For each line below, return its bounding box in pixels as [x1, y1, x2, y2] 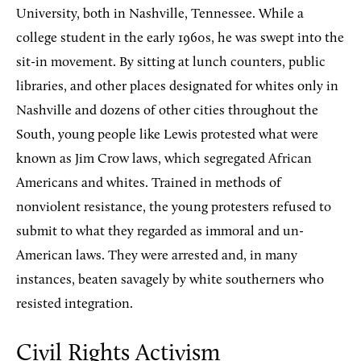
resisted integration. [16, 297, 133, 311]
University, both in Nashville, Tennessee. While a [16, 7, 304, 21]
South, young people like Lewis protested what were [16, 128, 318, 142]
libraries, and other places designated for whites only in [16, 80, 338, 93]
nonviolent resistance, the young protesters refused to [16, 201, 331, 214]
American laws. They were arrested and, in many [16, 249, 297, 263]
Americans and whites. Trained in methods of [16, 176, 281, 190]
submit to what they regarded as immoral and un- [16, 225, 304, 239]
